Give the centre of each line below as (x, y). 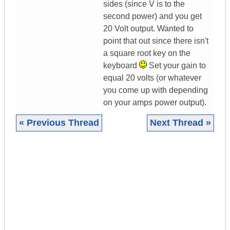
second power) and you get (152, 16)
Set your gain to (176, 66)
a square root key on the (147, 53)
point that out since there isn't (156, 41)
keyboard (121, 66)
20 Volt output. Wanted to (148, 29)
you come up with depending (156, 90)
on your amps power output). (155, 103)
